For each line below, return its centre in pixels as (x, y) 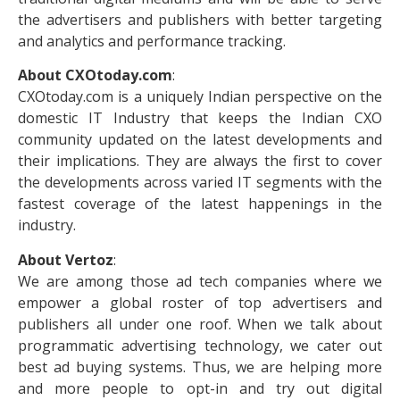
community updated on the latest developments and (200, 140)
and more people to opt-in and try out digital (200, 388)
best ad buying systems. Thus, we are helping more (200, 367)
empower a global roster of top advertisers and (200, 302)
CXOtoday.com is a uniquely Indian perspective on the (200, 97)
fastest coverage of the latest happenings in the (200, 204)
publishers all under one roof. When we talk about (200, 324)
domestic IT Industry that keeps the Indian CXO (200, 118)
